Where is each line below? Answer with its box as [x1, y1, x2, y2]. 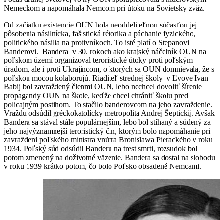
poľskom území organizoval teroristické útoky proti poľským [4, 56, 192, 65]
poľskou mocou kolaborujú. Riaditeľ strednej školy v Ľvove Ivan [4, 74, 208, 82]
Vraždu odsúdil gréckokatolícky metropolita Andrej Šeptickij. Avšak [4, 109, 215, 118]
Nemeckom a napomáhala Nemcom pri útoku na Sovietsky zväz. [4, 4, 205, 13]
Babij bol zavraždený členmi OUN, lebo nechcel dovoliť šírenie [4, 82, 202, 91]
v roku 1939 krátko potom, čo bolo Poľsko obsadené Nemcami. [4, 162, 201, 171]
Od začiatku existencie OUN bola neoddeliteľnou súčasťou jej [4, 21, 197, 29]
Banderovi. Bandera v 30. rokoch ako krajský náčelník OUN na [4, 47, 206, 56]
